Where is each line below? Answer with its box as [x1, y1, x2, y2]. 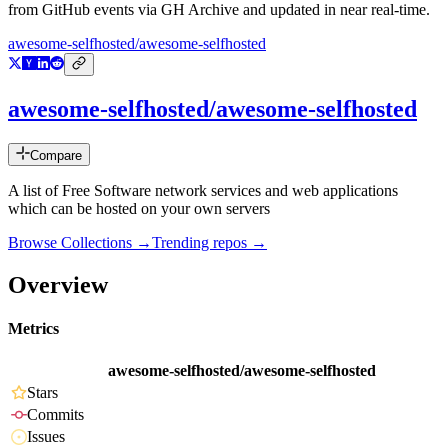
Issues [27, 428, 65, 446]
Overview [8, 271, 108, 298]
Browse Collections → [8, 234, 152, 252]
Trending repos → [152, 234, 267, 252]
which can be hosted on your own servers [8, 200, 270, 218]
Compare [30, 148, 82, 164]
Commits [27, 406, 84, 424]
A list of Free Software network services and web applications [8, 182, 398, 200]
